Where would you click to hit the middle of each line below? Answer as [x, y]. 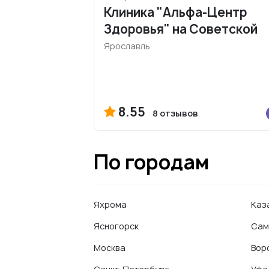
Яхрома [110, 204]
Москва [110, 248]
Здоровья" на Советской [181, 29]
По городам [152, 162]
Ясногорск [116, 226]
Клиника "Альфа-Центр [175, 12]
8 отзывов [175, 113]
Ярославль [127, 46]
